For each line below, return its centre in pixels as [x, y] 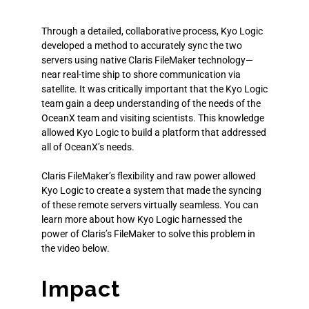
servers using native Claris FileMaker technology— [147, 60]
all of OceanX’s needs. [88, 147]
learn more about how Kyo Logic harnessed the [142, 219]
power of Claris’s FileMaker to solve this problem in [148, 233]
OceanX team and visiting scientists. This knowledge [153, 118]
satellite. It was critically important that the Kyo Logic [154, 89]
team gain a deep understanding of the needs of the [151, 103]
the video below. [76, 248]
